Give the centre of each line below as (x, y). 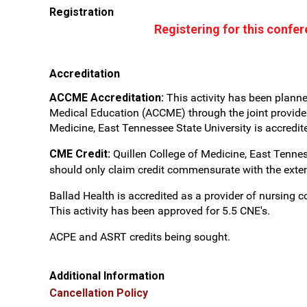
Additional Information (107, 276)
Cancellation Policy (99, 293)
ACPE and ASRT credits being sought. (140, 237)
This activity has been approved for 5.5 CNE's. (160, 211)
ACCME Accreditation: (108, 98)
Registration (82, 12)
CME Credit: (81, 154)
